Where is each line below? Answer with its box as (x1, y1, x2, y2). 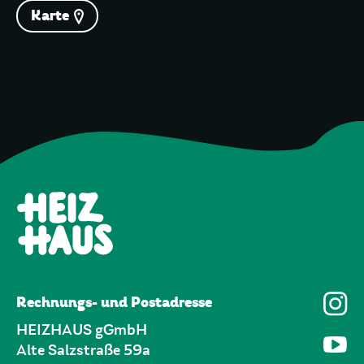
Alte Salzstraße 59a (16, 342, 150, 358)
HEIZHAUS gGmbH (16, 322, 147, 338)
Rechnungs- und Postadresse (16, 292, 212, 311)
